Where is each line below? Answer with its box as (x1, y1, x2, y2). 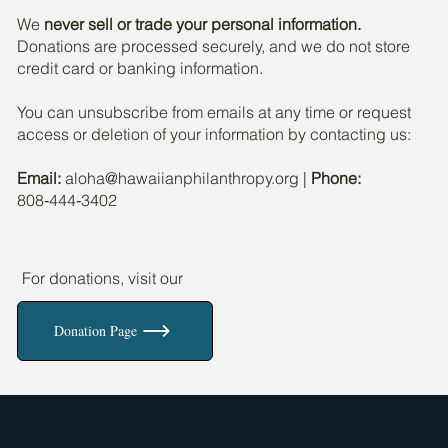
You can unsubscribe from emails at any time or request (17, 101, 412, 122)
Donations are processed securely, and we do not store (17, 35, 411, 56)
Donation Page (54, 321, 138, 341)
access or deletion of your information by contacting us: (17, 123, 412, 144)
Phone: (311, 167, 362, 188)
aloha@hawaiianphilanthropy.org (65, 167, 300, 188)
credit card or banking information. (17, 57, 264, 78)
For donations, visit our (22, 268, 184, 289)
